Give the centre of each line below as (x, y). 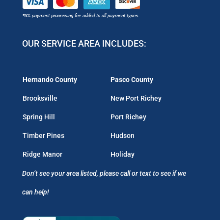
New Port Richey (136, 98)
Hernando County (50, 80)
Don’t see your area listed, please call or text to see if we (104, 174)
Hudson (122, 136)
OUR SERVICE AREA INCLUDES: (84, 44)
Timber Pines (43, 136)
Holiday (122, 154)
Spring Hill (39, 117)
